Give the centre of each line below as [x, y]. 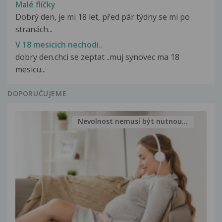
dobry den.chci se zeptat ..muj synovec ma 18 [97, 57]
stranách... [34, 29]
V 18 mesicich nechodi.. [59, 44]
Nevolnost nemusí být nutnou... [133, 121]
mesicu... [30, 69]
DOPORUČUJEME [37, 93]
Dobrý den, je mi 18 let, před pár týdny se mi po [103, 17]
